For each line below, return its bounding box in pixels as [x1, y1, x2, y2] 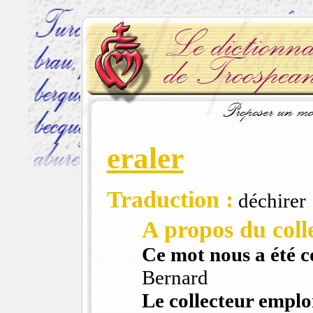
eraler [106, 142, 184, 175]
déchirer [233, 189, 306, 212]
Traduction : [106, 187, 233, 213]
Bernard [141, 266, 208, 289]
